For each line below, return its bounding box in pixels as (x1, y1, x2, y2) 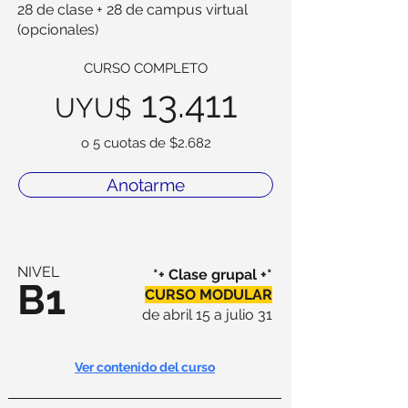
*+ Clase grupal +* (153, 266, 272, 283)
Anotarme (107, 175, 185, 195)
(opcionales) (17, 21, 98, 38)
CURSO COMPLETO (84, 60, 208, 76)
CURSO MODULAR (145, 286, 272, 303)
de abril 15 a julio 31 (142, 306, 272, 323)
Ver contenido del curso (75, 360, 215, 374)
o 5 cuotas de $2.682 (80, 135, 211, 151)
